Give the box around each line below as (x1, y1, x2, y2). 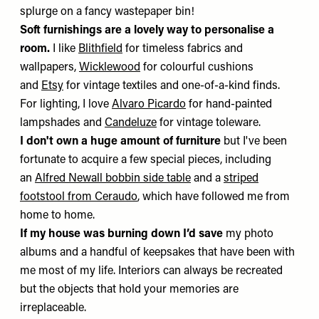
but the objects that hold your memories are (20, 283, 239, 296)
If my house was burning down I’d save (20, 228, 226, 240)
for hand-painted (186, 98, 272, 110)
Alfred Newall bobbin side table (35, 172, 191, 184)
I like (53, 43, 78, 55)
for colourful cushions (140, 61, 253, 73)
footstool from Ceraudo (20, 191, 137, 203)
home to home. (20, 209, 95, 221)
